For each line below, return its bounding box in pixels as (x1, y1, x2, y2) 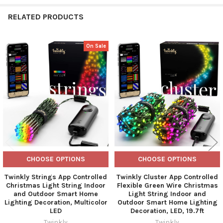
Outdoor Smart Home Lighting (117, 198, 218, 207)
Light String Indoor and (128, 189, 206, 198)
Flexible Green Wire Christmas (116, 181, 218, 190)
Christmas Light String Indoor (6, 181, 106, 190)
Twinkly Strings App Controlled (4, 172, 107, 181)
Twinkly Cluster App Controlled (116, 172, 218, 181)
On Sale (86, 42, 107, 49)
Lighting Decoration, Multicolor (4, 198, 108, 207)
